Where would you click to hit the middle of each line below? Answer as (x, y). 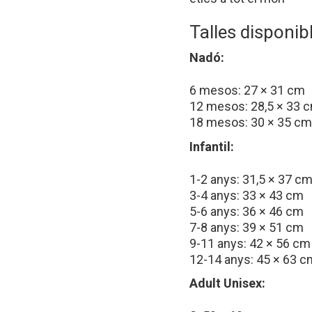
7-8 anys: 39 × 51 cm (247, 227)
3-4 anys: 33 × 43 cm (247, 195)
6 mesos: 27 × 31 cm (247, 91)
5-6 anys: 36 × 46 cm (247, 211)
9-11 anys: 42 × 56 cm (250, 243)
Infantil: (212, 146)
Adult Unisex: (227, 283)
